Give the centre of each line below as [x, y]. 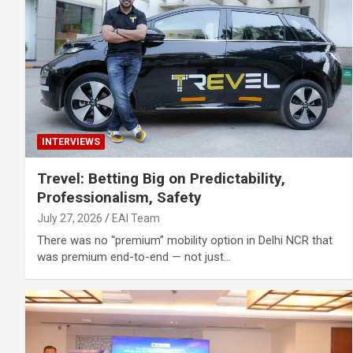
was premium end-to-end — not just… [134, 257]
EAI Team [136, 219]
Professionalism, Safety [119, 198]
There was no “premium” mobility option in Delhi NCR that [185, 241]
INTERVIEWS [71, 142]
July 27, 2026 [70, 219]
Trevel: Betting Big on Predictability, [161, 179]
